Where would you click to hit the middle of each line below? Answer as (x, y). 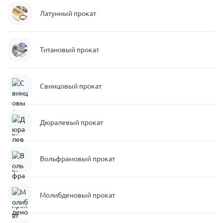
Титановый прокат (69, 50)
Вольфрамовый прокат (77, 159)
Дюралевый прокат (71, 122)
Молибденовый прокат (77, 195)
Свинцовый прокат (71, 86)
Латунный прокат (68, 13)
